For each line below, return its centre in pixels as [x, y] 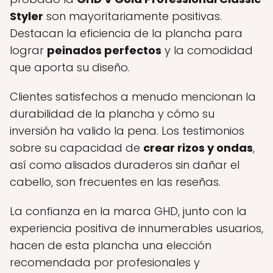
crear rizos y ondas [198, 148]
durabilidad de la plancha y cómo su [112, 114]
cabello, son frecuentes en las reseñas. [115, 182]
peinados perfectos [104, 51]
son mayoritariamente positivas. [133, 16]
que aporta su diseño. [70, 68]
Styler [27, 16]
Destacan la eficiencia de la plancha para [126, 34]
